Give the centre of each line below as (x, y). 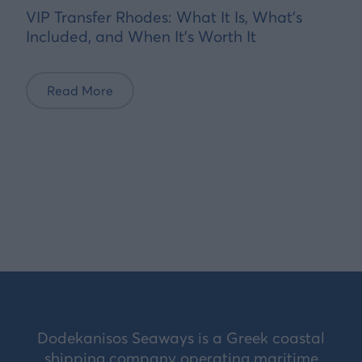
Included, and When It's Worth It (141, 36)
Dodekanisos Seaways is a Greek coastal (181, 338)
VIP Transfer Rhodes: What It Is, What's (164, 17)
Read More (80, 91)
